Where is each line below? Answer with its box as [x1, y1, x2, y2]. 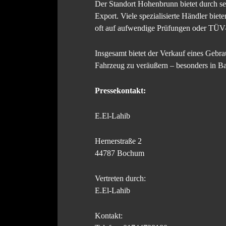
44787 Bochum [95, 148, 144, 157]
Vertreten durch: [95, 174, 146, 183]
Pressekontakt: [95, 86, 146, 95]
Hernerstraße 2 [95, 136, 142, 145]
